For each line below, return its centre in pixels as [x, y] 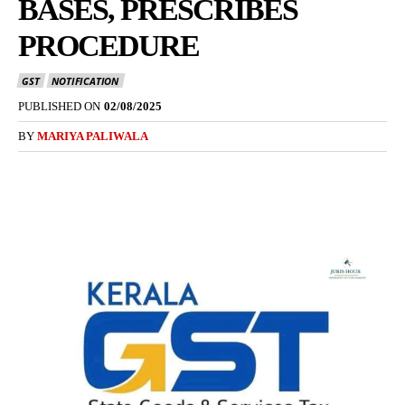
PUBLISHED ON [59, 107]
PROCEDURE [108, 46]
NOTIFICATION [85, 81]
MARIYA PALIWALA [93, 137]
